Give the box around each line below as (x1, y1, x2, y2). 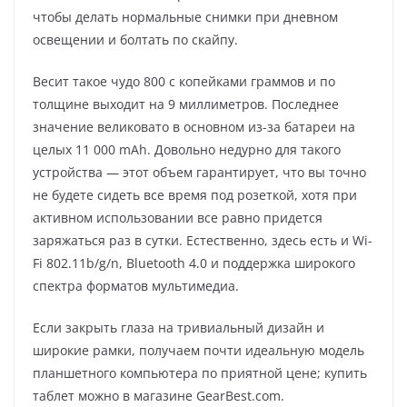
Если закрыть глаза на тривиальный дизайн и (33, 318, 324, 336)
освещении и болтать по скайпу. (33, 30, 238, 48)
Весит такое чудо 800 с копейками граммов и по (33, 72, 335, 90)
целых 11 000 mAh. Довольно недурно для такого (33, 140, 341, 158)
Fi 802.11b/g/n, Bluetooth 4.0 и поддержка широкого (33, 253, 355, 272)
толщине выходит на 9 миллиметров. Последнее (33, 94, 339, 113)
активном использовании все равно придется (33, 208, 323, 226)
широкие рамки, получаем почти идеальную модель (33, 341, 364, 359)
